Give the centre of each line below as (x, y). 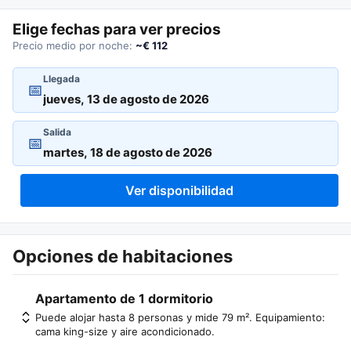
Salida (57, 132)
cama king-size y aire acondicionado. (125, 331)
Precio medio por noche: (74, 45)
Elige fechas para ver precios (117, 29)
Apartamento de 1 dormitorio (124, 299)
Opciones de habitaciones (123, 256)
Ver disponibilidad (179, 190)
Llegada (62, 79)
